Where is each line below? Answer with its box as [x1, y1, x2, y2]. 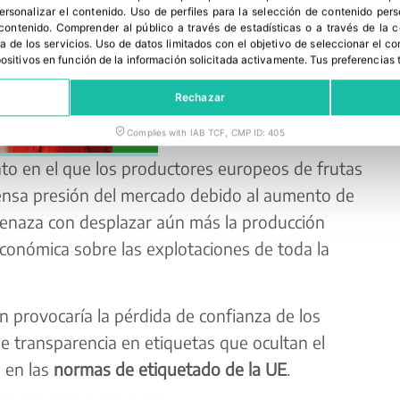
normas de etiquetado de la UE [53, 357, 287, 379]
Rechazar [175, 90, 225, 104]
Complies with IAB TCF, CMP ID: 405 [127, 127, 285, 138]
